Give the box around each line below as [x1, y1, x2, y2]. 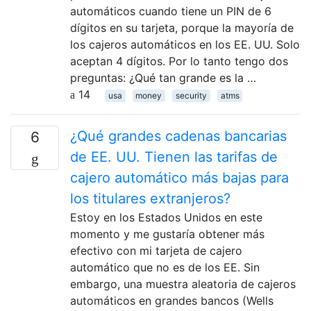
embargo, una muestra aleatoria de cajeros [70, 276, 296, 291]
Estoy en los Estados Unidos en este [70, 210, 262, 224]
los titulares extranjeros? [70, 190, 230, 207]
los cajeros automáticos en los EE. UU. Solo [70, 37, 300, 51]
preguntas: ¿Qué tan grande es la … [70, 70, 256, 85]
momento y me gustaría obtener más [70, 226, 264, 241]
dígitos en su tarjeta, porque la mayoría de [70, 20, 294, 35]
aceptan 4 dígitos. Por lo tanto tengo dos [70, 53, 288, 68]
